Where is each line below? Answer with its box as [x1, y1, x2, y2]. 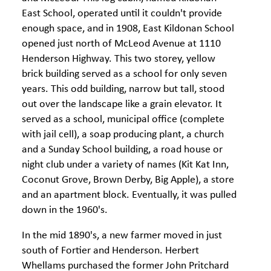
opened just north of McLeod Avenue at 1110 [22, 38, 221, 50]
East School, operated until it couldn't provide [22, 8, 222, 19]
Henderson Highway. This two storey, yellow [22, 53, 215, 65]
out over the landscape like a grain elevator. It [22, 99, 222, 110]
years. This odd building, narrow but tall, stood [22, 83, 224, 95]
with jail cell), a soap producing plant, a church [22, 129, 224, 140]
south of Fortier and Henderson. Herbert [22, 245, 199, 256]
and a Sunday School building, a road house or [22, 144, 223, 155]
